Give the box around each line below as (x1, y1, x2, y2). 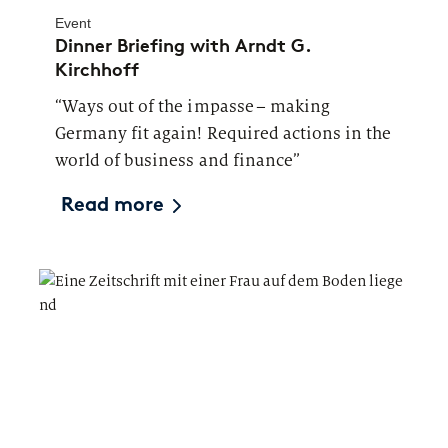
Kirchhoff (55, 58, 139, 81)
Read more (61, 195, 165, 216)
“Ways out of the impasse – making (55, 95, 330, 117)
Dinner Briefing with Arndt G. (55, 34, 312, 57)
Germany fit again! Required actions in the (55, 122, 392, 144)
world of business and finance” (55, 149, 300, 171)
